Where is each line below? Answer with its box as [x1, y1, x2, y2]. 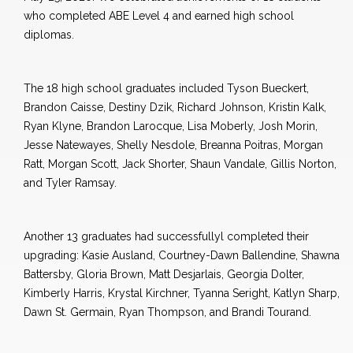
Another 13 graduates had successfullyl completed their [24, 230, 309, 243]
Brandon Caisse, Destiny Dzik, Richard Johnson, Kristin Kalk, [24, 101, 326, 114]
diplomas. [24, 28, 74, 42]
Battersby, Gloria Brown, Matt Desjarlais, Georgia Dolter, [24, 268, 304, 281]
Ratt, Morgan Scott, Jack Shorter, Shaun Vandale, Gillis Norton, [24, 158, 336, 171]
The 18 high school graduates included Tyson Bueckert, [24, 82, 309, 95]
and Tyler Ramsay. [24, 176, 117, 190]
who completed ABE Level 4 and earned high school [24, 9, 294, 23]
